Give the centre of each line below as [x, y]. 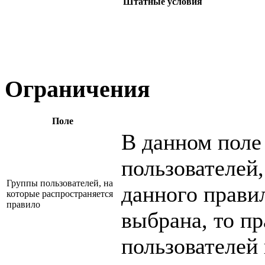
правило [23, 204]
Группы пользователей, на [60, 183]
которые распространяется [60, 193]
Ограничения [77, 89]
